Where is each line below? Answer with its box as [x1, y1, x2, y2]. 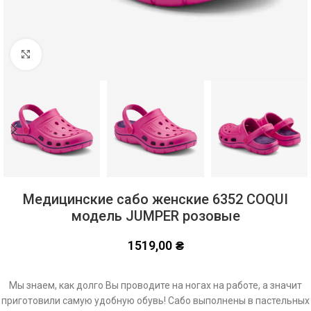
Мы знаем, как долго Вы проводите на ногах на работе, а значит [9, 280, 302, 292]
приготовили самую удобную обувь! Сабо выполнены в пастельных [1, 295, 310, 307]
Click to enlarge [41, 49, 107, 60]
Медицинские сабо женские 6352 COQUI [23, 191, 288, 208]
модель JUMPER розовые [71, 208, 240, 225]
